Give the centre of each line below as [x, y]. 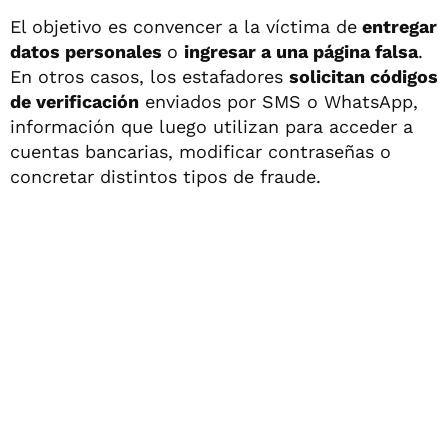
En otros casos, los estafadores [149, 76]
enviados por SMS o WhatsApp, [278, 101]
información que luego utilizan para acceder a [211, 126]
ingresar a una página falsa [301, 51]
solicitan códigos [363, 76]
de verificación [74, 101]
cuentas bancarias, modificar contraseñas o [200, 151]
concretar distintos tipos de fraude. [165, 176]
